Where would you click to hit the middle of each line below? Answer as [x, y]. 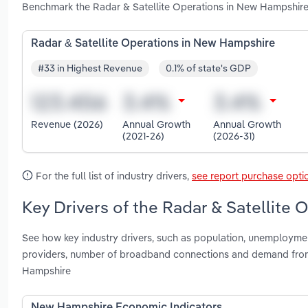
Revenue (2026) [67, 124]
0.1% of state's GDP [208, 68]
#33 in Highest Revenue [90, 68]
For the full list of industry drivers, [112, 175]
